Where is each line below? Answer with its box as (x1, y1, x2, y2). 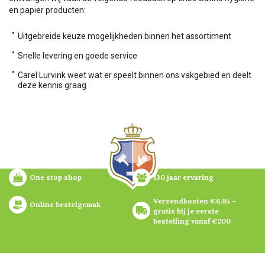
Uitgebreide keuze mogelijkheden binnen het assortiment (18, 31, 231, 41)
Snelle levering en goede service (18, 50, 137, 60)
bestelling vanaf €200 (153, 216, 231, 225)
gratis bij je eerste (153, 206, 219, 215)
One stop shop (30, 173, 82, 182)
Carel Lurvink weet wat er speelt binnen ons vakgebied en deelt (18, 70, 251, 80)
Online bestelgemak (30, 200, 101, 209)
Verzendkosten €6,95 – (153, 196, 237, 205)
